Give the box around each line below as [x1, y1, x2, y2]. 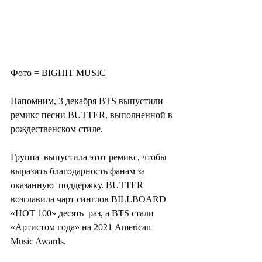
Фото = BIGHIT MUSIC [11, 67, 106, 78]
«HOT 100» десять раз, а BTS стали [11, 208, 156, 218]
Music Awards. [11, 236, 66, 246]
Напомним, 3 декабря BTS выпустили [11, 95, 166, 106]
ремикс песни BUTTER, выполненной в [11, 109, 175, 120]
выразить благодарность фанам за [11, 166, 147, 176]
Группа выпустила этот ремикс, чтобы [11, 151, 169, 162]
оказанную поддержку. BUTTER [11, 180, 146, 190]
